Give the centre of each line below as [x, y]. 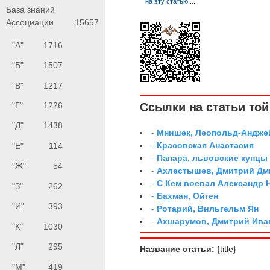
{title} [226, 249]
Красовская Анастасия [206, 145]
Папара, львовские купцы [212, 158]
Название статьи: [177, 249]
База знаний [30, 9]
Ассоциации [30, 22]
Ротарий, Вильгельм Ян [208, 208]
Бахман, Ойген [188, 196]
